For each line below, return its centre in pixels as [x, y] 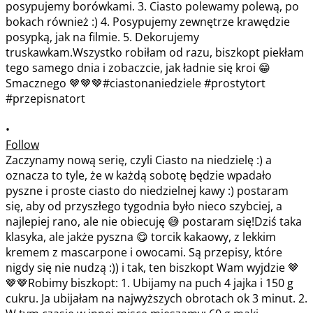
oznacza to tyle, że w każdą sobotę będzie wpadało [139, 175]
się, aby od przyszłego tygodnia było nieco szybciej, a [144, 206]
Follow [22, 144]
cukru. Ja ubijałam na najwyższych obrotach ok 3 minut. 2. [156, 298]
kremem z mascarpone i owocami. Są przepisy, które [144, 252]
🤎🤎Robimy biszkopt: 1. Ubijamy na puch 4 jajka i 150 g [150, 283]
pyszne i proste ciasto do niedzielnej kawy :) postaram [147, 190]
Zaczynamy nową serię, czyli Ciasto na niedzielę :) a [139, 160]
